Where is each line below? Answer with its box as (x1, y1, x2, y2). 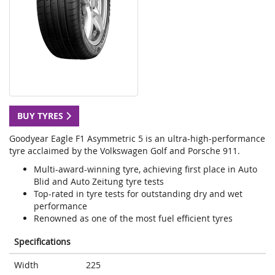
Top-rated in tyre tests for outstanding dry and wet (34, 188, 242, 200)
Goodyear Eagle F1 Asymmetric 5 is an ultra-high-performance (9, 133, 265, 145)
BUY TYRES (17, 110, 66, 122)
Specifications (14, 236, 71, 248)
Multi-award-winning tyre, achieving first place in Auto (34, 163, 257, 176)
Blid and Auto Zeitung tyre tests (34, 176, 164, 188)
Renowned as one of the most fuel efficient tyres (34, 212, 233, 225)
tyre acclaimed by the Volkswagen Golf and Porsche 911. (9, 145, 240, 157)
